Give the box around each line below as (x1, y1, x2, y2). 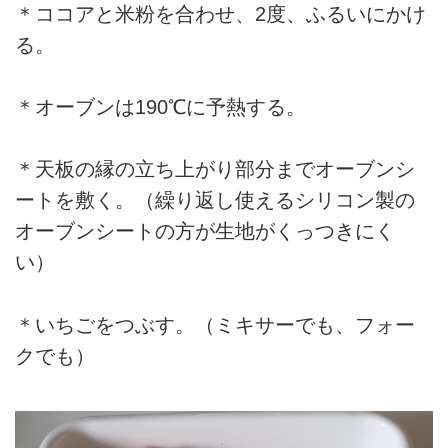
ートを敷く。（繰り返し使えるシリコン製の (15, 189, 415, 212)
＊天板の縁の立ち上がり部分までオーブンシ (15, 158, 415, 181)
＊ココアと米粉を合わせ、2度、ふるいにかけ (15, 2, 426, 25)
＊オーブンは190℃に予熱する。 (15, 95, 306, 118)
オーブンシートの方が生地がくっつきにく (15, 220, 395, 243)
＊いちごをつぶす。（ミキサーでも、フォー (15, 313, 415, 336)
